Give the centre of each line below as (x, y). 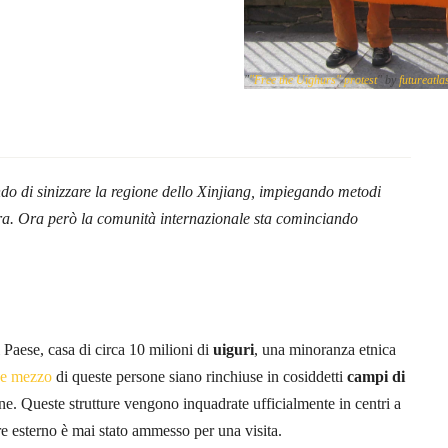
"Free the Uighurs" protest (313, 79)
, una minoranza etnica (325, 349)
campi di (376, 376)
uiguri (233, 349)
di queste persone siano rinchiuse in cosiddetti (199, 376)
